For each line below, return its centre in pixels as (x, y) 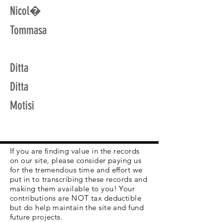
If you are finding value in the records (75, 151)
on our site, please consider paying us (76, 160)
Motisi (22, 106)
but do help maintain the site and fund (77, 207)
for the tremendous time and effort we (76, 170)
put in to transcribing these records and (79, 179)
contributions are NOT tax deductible (76, 198)
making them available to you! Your (73, 189)
